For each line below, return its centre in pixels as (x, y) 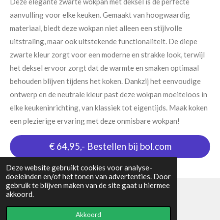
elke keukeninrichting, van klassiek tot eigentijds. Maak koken (109, 108)
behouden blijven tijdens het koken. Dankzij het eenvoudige (105, 81)
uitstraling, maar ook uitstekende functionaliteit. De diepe (104, 41)
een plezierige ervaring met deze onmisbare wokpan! (95, 121)
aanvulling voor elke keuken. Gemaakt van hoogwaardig (100, 15)
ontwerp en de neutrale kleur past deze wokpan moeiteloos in (109, 94)
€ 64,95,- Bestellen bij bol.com (110, 146)
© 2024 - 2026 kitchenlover (52, 204)
